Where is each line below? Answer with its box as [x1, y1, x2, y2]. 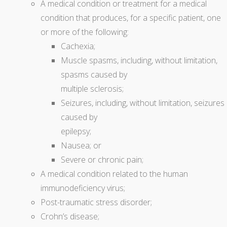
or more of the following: [41, 26, 129, 38]
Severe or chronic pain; [61, 154, 143, 166]
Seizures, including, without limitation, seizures [61, 97, 224, 109]
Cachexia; [61, 41, 95, 52]
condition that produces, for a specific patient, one [41, 12, 221, 24]
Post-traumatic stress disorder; [41, 197, 152, 208]
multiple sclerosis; [61, 83, 124, 95]
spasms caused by [61, 69, 127, 81]
